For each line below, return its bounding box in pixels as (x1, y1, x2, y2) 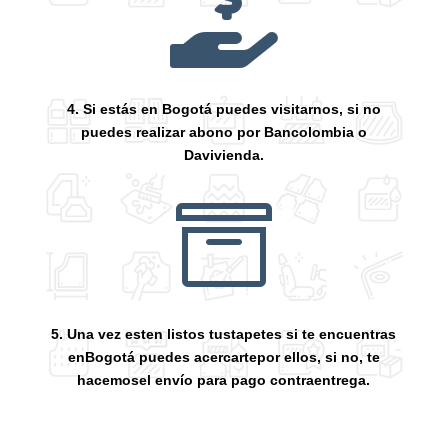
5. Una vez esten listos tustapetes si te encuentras (51, 325, 397, 342)
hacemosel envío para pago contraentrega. (77, 371, 371, 388)
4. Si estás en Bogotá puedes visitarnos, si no (66, 100, 381, 117)
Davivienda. (183, 146, 264, 163)
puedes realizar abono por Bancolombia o (80, 123, 367, 140)
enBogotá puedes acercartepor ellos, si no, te (67, 348, 380, 365)
